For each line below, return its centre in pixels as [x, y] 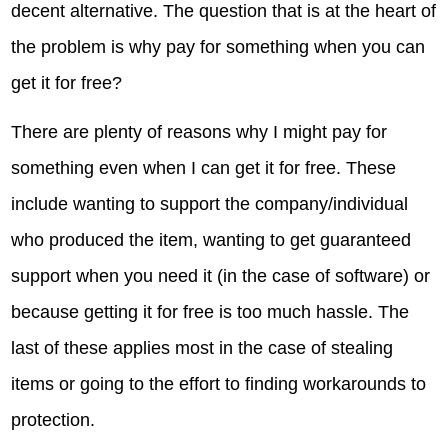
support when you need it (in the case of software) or [221, 276]
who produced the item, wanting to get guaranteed [211, 240]
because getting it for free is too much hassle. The [210, 312]
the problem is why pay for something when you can [218, 46]
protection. [53, 420]
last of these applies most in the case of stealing [202, 348]
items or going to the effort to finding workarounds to [219, 384]
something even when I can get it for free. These [204, 168]
